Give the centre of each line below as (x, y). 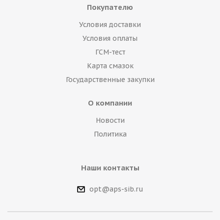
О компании (110, 103)
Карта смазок (110, 66)
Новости (110, 120)
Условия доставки (110, 25)
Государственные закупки (110, 80)
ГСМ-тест (110, 52)
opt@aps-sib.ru (116, 189)
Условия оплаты (110, 38)
